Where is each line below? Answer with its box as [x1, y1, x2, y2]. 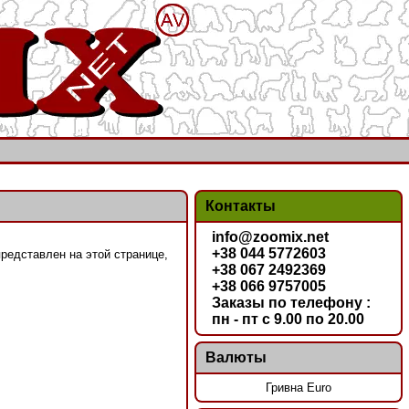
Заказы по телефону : [212, 294, 372, 310]
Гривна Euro [266, 380, 332, 394]
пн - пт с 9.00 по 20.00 [212, 310, 365, 327]
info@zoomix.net [212, 228, 330, 245]
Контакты [204, 198, 276, 215]
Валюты [204, 350, 267, 366]
